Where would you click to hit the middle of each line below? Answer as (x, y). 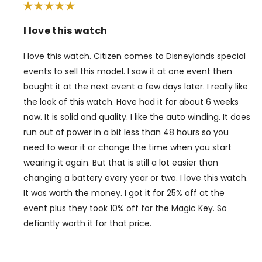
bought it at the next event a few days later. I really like (136, 86)
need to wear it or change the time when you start (127, 147)
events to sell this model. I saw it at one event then (128, 71)
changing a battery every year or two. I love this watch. (136, 177)
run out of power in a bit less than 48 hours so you (126, 132)
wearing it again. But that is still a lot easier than (121, 162)
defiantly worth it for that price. (87, 223)
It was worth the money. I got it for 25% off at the (124, 193)
